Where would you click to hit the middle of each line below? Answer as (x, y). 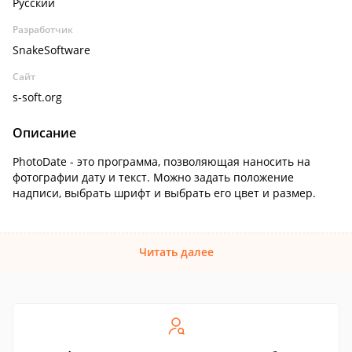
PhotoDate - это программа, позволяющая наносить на (161, 161)
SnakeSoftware (51, 50)
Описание (44, 133)
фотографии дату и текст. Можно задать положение (153, 177)
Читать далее (176, 252)
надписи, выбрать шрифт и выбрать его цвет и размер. (169, 193)
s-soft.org (37, 97)
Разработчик (43, 29)
